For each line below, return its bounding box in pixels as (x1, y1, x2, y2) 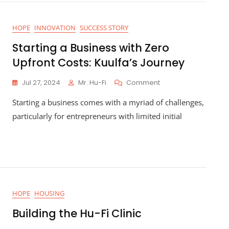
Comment (126, 78, 160, 87)
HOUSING (34, 189, 64, 198)
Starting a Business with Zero (12, 40, 169, 55)
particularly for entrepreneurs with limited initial (12, 111, 182, 121)
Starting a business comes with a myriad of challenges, (12, 97, 204, 107)
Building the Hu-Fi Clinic (12, 206, 142, 221)
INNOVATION (34, 23, 76, 32)
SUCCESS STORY (80, 23, 128, 32)
